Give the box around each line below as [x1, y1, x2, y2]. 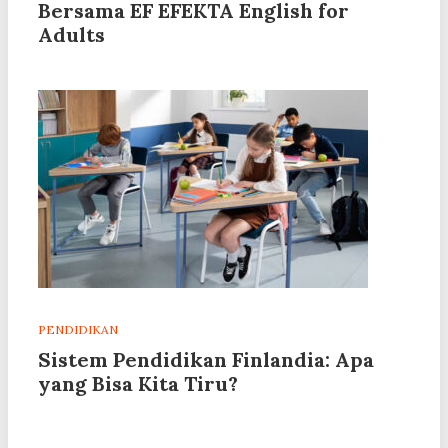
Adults [38, 22, 105, 48]
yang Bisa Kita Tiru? [38, 371, 238, 397]
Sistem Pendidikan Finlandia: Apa [38, 347, 374, 373]
